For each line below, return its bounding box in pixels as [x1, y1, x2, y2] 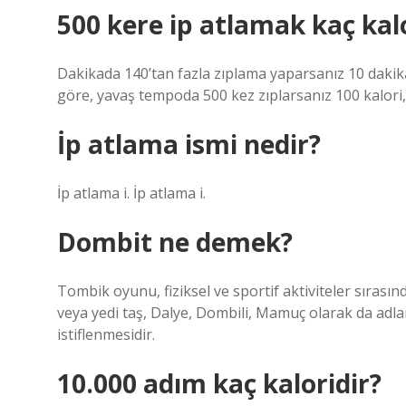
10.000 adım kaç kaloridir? [57, 366, 382, 401]
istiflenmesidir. [57, 324, 155, 344]
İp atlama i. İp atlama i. [57, 183, 206, 203]
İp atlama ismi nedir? [57, 127, 321, 161]
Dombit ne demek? [57, 225, 293, 259]
